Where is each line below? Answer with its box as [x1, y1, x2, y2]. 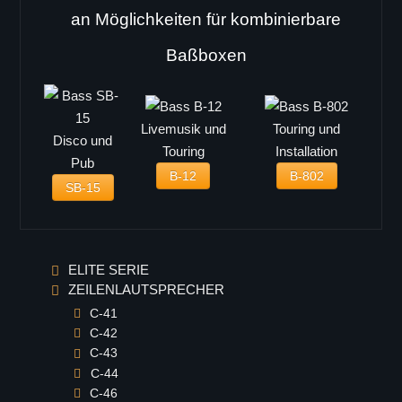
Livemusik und [140, 121, 226, 137]
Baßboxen [165, 45, 247, 65]
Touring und [273, 121, 341, 137]
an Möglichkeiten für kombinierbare [71, 9, 342, 29]
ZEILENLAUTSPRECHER [67, 281, 224, 297]
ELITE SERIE [67, 261, 149, 277]
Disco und [53, 132, 113, 148]
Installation [275, 144, 338, 160]
